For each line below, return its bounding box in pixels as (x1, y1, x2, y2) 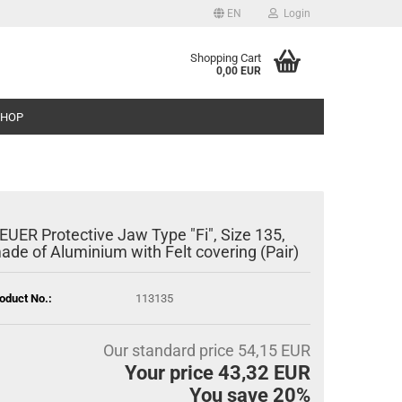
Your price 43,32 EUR (125, 362, 310, 384)
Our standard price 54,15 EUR (103, 341, 310, 360)
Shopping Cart (190, 51, 261, 65)
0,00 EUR (216, 65, 261, 77)
